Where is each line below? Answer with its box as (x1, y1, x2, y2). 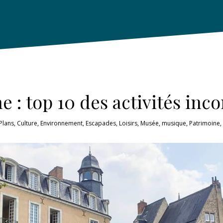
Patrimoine (189, 118, 220, 127)
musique (161, 118, 186, 127)
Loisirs (118, 118, 137, 127)
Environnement (40, 118, 83, 127)
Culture (16, 118, 37, 127)
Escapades (85, 118, 116, 127)
